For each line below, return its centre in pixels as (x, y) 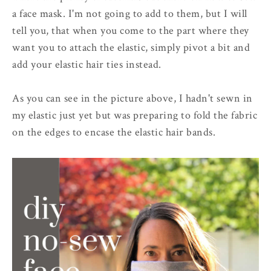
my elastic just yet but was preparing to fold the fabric (135, 116)
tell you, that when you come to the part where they (131, 31)
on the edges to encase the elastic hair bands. (114, 132)
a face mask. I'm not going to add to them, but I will (130, 14)
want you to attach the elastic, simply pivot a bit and (131, 48)
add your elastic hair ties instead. (88, 65)
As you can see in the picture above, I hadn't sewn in (132, 99)
